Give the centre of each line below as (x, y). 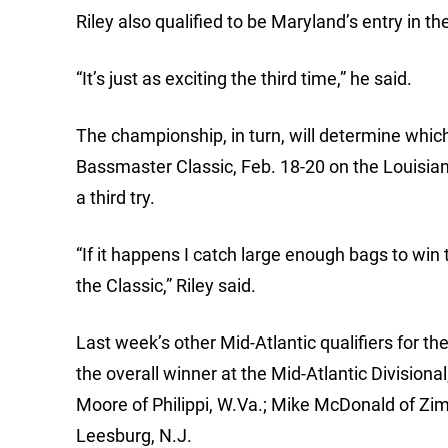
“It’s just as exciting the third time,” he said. (244, 79)
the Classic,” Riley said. (166, 286)
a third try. (115, 198)
